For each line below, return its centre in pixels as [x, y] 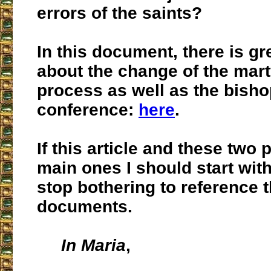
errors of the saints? [119, 13]
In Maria [93, 246]
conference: [88, 110]
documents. [85, 207]
